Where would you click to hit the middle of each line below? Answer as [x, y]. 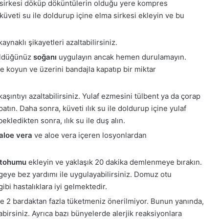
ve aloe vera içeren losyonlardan [89, 135]
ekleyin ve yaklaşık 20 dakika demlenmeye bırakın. [114, 162]
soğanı [45, 57]
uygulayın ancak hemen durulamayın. [121, 57]
